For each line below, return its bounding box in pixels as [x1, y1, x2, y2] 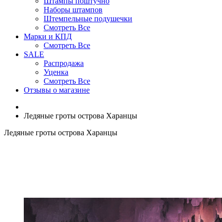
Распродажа [44, 59, 84, 67]
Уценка [44, 68, 68, 76]
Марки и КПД [24, 32, 72, 41]
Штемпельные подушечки [44, 14, 132, 23]
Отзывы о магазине [24, 86, 90, 94]
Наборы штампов [44, 5, 103, 14]
